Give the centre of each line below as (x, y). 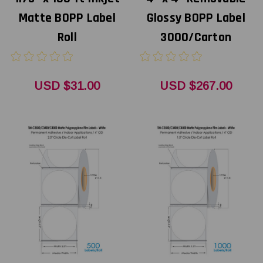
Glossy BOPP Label (196, 18)
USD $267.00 (196, 85)
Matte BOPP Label (67, 18)
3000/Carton (196, 37)
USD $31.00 (67, 85)
